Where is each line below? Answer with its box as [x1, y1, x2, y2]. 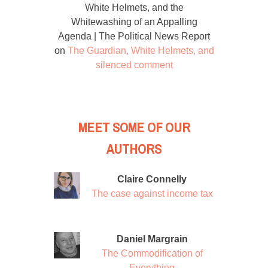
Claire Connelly [117, 174, 187, 185]
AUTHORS [106, 137, 162, 162]
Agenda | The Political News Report [58, 31, 210, 41]
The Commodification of [101, 248, 203, 259]
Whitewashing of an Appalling [71, 16, 197, 27]
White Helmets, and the [84, 2, 184, 13]
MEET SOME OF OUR [78, 115, 190, 141]
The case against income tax [91, 188, 213, 199]
